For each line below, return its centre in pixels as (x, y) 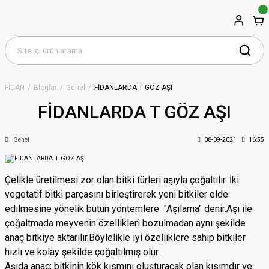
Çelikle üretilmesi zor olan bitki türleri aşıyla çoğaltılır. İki (122, 180)
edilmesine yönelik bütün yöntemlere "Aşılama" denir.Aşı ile (128, 209)
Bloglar (45, 88)
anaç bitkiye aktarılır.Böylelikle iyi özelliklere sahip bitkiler (125, 238)
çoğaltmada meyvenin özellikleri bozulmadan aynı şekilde (125, 223)
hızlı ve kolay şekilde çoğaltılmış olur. (82, 252)
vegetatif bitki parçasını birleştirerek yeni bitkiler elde (116, 195)
